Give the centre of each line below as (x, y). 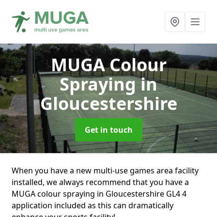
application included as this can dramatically (93, 205)
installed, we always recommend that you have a (100, 182)
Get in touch (108, 130)
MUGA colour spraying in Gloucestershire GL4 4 (99, 194)
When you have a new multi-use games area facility (105, 170)
